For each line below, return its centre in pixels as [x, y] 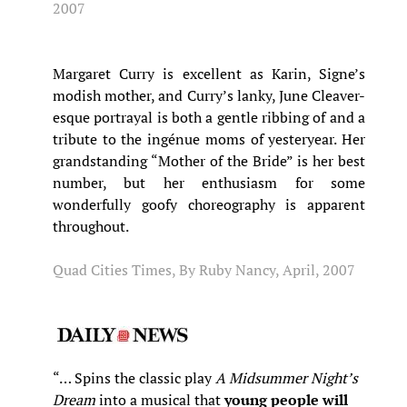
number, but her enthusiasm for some [209, 183]
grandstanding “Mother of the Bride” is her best [209, 161]
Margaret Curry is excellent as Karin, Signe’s [209, 74]
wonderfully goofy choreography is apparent [209, 204]
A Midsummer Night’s [287, 377]
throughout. [91, 226]
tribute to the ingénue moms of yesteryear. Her [209, 139]
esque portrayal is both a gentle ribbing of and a [209, 117]
